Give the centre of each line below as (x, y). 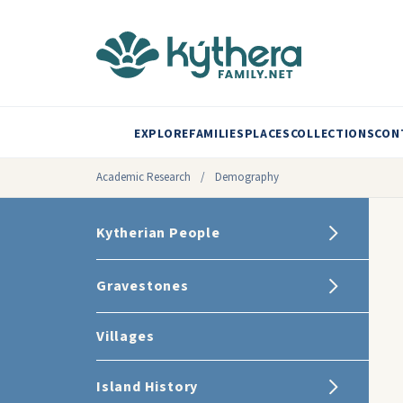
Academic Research (143, 177)
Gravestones (143, 286)
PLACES (267, 134)
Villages (125, 336)
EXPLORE (161, 134)
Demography (247, 177)
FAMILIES (216, 134)
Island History (148, 387)
